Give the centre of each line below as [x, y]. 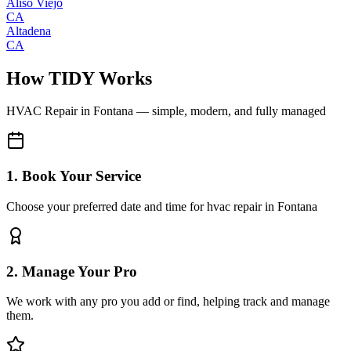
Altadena [29, 31]
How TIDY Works [79, 78]
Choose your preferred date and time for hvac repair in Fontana [162, 206]
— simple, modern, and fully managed [230, 111]
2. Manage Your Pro [72, 271]
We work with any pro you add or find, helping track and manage [168, 302]
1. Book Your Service [74, 176]
